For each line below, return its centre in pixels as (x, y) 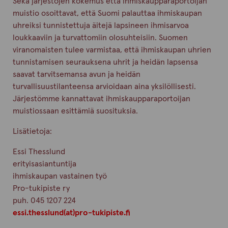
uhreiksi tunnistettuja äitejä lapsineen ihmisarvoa (101, 26)
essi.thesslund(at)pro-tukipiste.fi (71, 213)
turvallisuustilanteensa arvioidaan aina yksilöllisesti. (104, 87)
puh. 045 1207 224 (44, 201)
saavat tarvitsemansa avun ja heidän (76, 75)
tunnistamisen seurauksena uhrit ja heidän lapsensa (105, 62)
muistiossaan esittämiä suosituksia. (75, 111)
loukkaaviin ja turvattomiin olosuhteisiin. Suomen (100, 38)
